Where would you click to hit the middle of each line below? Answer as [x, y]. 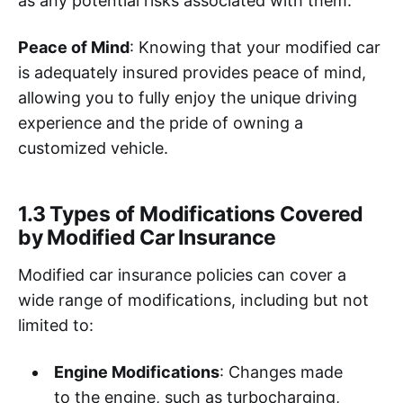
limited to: [56, 325]
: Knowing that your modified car [255, 47]
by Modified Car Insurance [148, 237]
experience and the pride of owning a [161, 122]
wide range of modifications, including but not [193, 300]
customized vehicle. [93, 148]
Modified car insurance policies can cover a [182, 274]
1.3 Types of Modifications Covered [191, 214]
